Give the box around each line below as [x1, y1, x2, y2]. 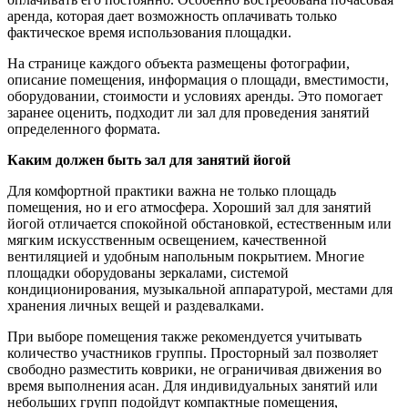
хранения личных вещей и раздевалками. [7, 298, 264, 314]
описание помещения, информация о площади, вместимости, [7, 72, 389, 88]
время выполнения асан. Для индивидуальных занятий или [7, 378, 378, 394]
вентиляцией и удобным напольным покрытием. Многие [7, 249, 364, 265]
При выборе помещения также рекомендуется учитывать [7, 329, 362, 345]
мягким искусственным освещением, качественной [7, 232, 327, 249]
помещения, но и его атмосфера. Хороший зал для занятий [7, 199, 372, 216]
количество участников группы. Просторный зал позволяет [7, 345, 378, 362]
